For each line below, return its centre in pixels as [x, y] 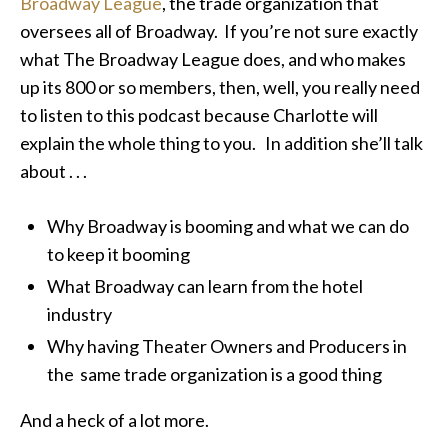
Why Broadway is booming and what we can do [228, 226]
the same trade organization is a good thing [214, 373]
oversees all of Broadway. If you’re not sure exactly [219, 31]
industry [79, 313]
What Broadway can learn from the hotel [205, 285]
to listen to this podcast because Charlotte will [199, 115]
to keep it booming [118, 254]
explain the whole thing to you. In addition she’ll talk [221, 143]
